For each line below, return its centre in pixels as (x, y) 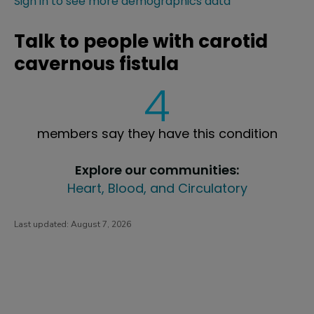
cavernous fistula (96, 63)
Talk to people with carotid (141, 41)
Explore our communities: (157, 170)
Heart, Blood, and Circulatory (157, 188)
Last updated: (42, 224)
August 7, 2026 (101, 224)
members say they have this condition (157, 133)
